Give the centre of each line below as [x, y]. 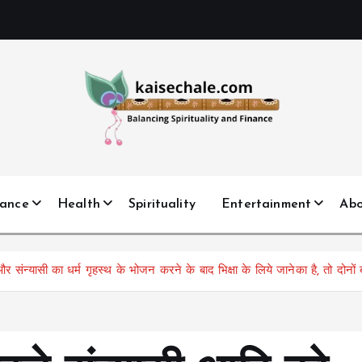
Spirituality [162, 204]
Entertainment [267, 204]
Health [78, 204]
